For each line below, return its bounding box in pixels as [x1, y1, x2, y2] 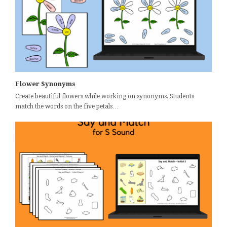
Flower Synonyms [15, 80, 75, 88]
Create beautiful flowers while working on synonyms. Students [15, 92, 194, 100]
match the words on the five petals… [15, 102, 119, 110]
